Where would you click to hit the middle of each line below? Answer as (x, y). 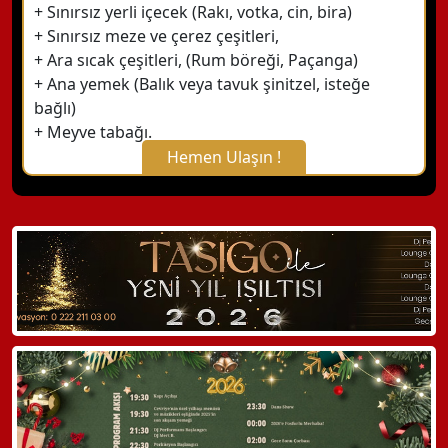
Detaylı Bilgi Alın (150, 375)
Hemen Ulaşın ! (224, 157)
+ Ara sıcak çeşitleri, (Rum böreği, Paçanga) (196, 60)
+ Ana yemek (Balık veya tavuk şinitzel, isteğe (202, 84)
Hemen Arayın (142, 310)
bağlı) (55, 108)
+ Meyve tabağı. (93, 132)
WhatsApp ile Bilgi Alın (171, 245)
